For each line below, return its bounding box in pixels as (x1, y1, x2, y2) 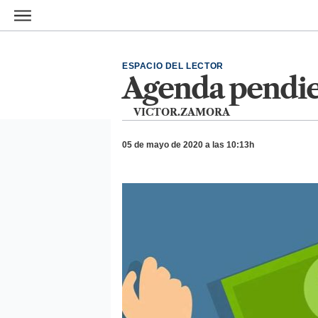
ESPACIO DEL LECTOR (122, 61, 224, 71)
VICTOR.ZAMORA (133, 106, 230, 119)
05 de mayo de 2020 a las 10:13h (122, 140, 254, 150)
